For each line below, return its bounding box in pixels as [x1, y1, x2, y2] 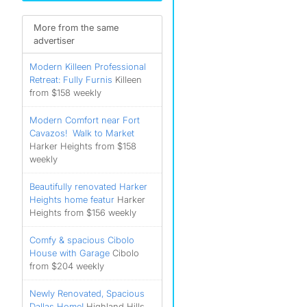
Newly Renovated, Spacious [29, 288, 145, 299]
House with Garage [29, 247, 110, 258]
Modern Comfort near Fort [29, 114, 140, 125]
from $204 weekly [29, 260, 104, 271]
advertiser [34, 35, 75, 46]
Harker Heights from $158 [29, 140, 136, 151]
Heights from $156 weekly [29, 207, 136, 218]
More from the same [34, 22, 119, 33]
